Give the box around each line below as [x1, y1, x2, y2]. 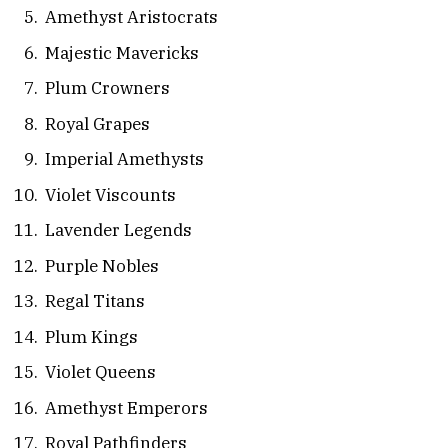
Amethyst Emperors [45, 396, 208, 419]
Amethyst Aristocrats [45, 6, 218, 29]
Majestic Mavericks [45, 41, 199, 64]
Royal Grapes [45, 112, 150, 135]
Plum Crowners [45, 77, 170, 100]
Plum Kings [45, 325, 138, 348]
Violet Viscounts [45, 183, 176, 206]
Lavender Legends [45, 219, 192, 242]
